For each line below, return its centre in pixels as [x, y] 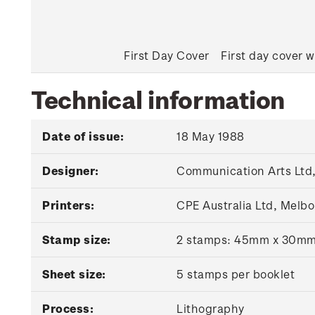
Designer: [71, 171]
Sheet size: [76, 274]
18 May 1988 [211, 136]
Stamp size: [77, 239]
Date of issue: [83, 136]
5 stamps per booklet [236, 274]
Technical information [158, 99]
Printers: [69, 205]
